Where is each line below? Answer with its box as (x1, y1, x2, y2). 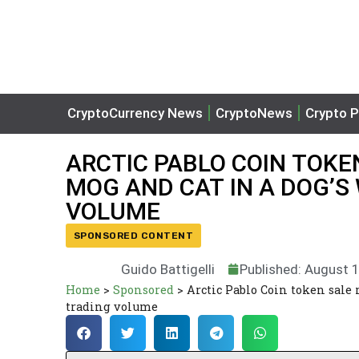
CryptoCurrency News (67, 105, 203, 121)
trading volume (66, 299, 158, 314)
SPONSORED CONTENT (74, 230, 194, 241)
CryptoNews (216, 105, 292, 121)
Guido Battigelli (121, 260, 216, 277)
